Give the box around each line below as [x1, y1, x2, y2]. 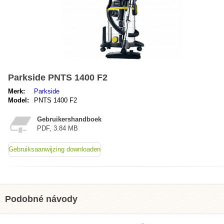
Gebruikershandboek [37, 115, 101, 123]
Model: [8, 96, 29, 104]
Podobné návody [5, 194, 77, 204]
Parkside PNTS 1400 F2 [8, 72, 107, 82]
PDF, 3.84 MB [37, 124, 78, 132]
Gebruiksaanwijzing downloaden [8, 145, 100, 153]
